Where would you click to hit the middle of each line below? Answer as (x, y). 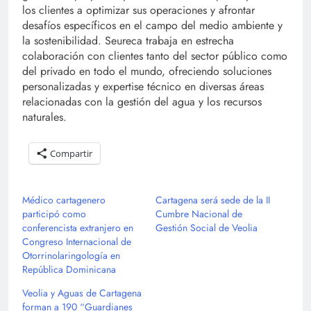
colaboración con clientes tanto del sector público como (155, 56)
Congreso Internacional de (77, 242)
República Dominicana (69, 270)
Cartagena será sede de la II (213, 200)
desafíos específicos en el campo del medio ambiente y (152, 26)
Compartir (71, 154)
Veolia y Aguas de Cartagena (82, 293)
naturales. (44, 117)
